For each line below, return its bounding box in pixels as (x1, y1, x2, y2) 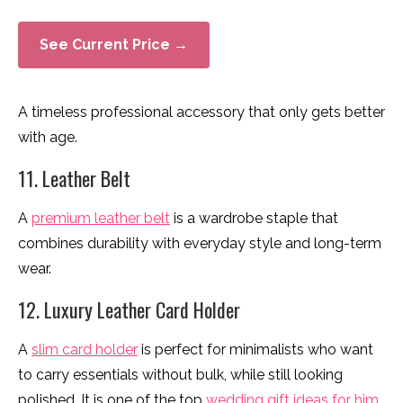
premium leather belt (31, 209, 170, 227)
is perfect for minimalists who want (138, 340, 373, 358)
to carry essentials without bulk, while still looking (18, 365, 343, 383)
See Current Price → (40, 35, 188, 53)
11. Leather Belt (18, 163, 130, 193)
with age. (18, 128, 77, 146)
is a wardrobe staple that (170, 209, 338, 227)
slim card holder (31, 340, 138, 358)
